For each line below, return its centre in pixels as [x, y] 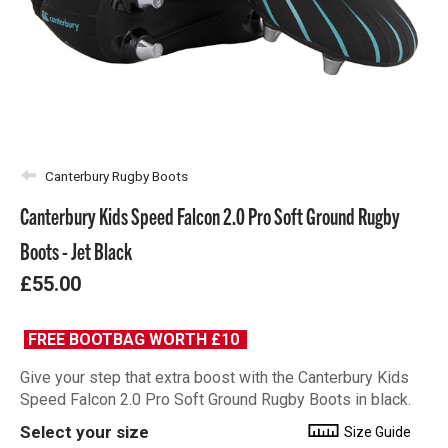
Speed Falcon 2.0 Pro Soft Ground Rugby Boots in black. [215, 399]
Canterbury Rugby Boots [116, 176]
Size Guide [376, 432]
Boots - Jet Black [76, 250]
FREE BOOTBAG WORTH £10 [135, 339]
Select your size [84, 432]
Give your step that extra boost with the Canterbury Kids [214, 377]
